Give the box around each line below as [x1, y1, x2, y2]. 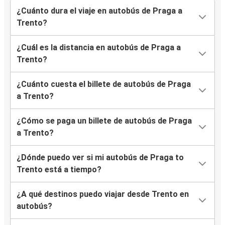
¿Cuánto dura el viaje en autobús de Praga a [17, 6, 182, 16]
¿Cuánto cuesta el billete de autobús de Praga [17, 79, 191, 89]
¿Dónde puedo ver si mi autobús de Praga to [17, 153, 184, 163]
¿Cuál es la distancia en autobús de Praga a [17, 43, 181, 53]
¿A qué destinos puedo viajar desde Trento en [17, 189, 189, 199]
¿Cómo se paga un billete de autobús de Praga [17, 116, 192, 126]
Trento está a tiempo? [17, 165, 101, 175]
